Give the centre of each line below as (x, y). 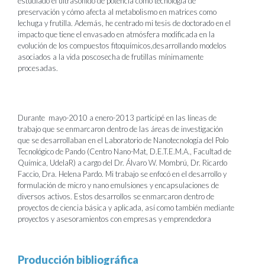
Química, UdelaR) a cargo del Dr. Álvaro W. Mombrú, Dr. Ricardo (122, 163)
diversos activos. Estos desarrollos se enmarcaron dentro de (116, 196)
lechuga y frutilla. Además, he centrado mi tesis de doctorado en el (124, 23)
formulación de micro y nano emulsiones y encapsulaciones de (118, 185)
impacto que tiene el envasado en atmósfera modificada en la (116, 34)
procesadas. (38, 68)
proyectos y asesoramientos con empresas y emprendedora (114, 219)
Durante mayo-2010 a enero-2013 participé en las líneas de (117, 118)
